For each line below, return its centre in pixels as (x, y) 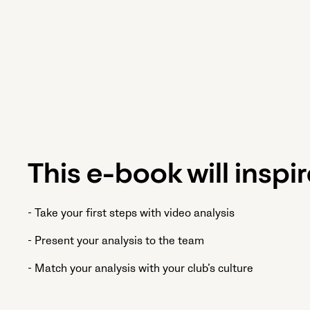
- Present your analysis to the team (116, 241)
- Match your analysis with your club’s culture (140, 269)
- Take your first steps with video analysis (131, 213)
